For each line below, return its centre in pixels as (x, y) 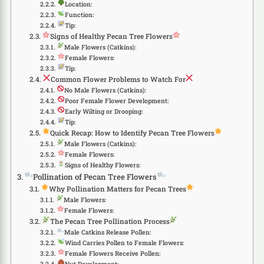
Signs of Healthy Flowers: (102, 165)
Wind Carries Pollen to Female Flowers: (124, 242)
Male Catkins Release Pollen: (107, 232)
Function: (79, 14)
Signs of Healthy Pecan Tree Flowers (111, 36)
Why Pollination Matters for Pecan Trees (117, 189)
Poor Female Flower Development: (116, 100)
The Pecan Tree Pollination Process (110, 221)
